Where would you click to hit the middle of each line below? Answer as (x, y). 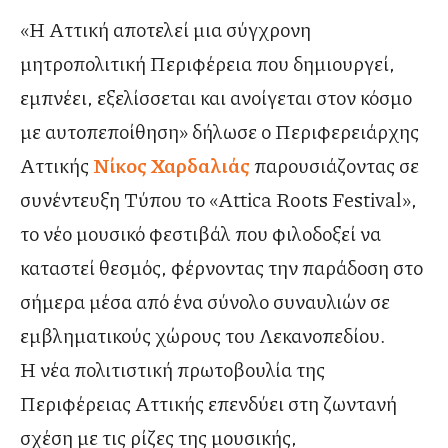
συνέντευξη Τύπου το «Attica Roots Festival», (218, 199)
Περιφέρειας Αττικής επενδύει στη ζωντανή (208, 403)
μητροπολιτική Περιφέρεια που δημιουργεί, (207, 63)
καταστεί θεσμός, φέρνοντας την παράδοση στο (221, 267)
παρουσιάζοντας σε (334, 165)
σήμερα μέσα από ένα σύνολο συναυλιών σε (205, 301)
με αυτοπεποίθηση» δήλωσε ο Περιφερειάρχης (219, 131)
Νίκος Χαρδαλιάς (171, 165)
